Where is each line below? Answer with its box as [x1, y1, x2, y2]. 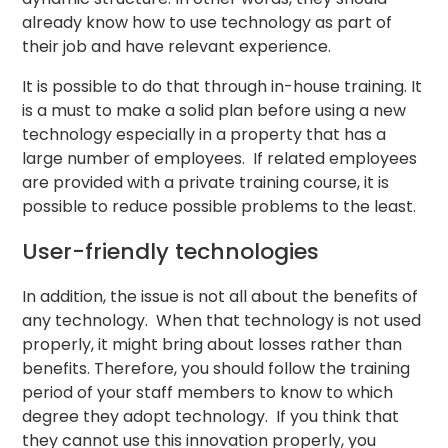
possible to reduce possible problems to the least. [22, 194, 417, 218]
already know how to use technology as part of [22, 10, 393, 34]
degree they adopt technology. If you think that [22, 405, 400, 429]
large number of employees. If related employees [22, 146, 418, 170]
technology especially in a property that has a [22, 122, 387, 146]
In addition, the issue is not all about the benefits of [22, 285, 419, 309]
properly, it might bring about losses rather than [22, 333, 403, 357]
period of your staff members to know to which [22, 381, 394, 405]
